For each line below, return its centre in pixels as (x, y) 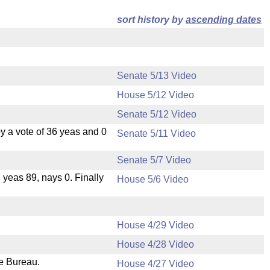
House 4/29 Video (155, 225)
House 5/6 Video (153, 179)
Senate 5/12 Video (157, 114)
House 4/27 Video (155, 264)
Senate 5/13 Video (157, 76)
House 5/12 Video (155, 95)
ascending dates (224, 20)
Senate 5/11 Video (156, 133)
